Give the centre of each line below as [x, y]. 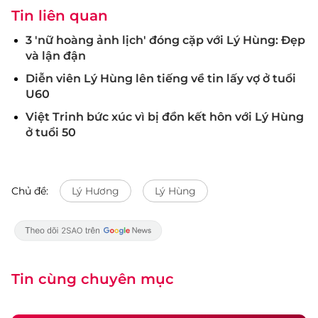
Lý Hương [95, 191]
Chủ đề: [30, 191]
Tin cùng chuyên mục [93, 279]
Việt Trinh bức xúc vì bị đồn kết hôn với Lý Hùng [165, 117]
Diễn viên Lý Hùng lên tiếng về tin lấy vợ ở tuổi [161, 78]
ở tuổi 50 [51, 132]
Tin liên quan [60, 16]
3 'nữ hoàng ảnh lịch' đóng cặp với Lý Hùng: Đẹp [165, 40]
